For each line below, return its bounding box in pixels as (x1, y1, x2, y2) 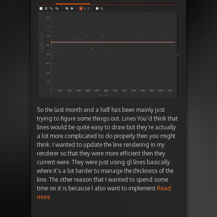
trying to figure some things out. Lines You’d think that (37, 115, 178, 123)
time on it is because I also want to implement (37, 185, 157, 192)
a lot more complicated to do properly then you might (37, 132, 175, 140)
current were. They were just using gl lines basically (37, 158, 170, 166)
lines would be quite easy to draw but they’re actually (37, 124, 176, 131)
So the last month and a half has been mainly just (37, 106, 165, 114)
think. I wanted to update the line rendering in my (37, 141, 165, 149)
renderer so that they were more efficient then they (37, 150, 165, 157)
